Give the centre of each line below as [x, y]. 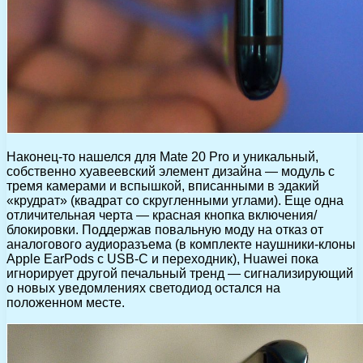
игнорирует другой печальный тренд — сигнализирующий [180, 273]
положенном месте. [66, 302]
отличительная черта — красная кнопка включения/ [162, 215]
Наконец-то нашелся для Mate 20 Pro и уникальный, [162, 156]
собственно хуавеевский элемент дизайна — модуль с [171, 171]
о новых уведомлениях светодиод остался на [143, 288]
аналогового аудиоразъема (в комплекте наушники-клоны [181, 244]
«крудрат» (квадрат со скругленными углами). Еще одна [175, 200]
